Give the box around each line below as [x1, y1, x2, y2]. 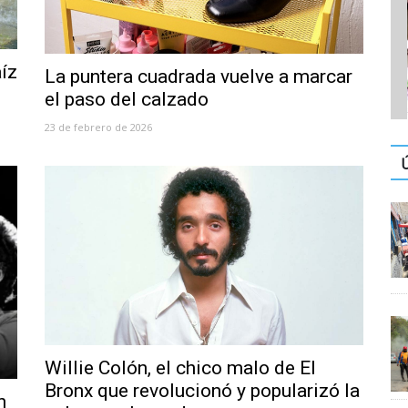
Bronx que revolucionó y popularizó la [45, 380, 360, 403]
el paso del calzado [45, 88, 209, 111]
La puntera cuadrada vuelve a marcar [45, 66, 352, 88]
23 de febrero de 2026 [45, 120, 152, 135]
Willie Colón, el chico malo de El [45, 357, 316, 380]
